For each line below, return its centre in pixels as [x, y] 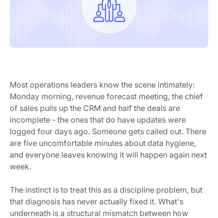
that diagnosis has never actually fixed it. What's [97, 201]
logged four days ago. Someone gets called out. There [108, 131]
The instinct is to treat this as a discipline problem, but [106, 190]
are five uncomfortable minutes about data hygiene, [103, 143]
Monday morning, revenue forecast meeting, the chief [106, 96]
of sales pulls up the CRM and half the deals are [95, 108]
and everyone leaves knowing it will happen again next [108, 154]
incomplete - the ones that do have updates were [98, 119]
